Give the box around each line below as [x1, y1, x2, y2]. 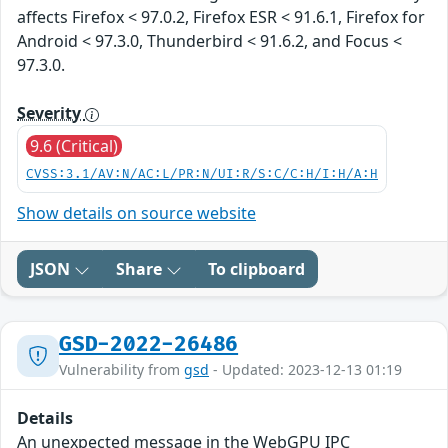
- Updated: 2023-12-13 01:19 [209, 360, 402, 380]
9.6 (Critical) [30, 135, 118, 158]
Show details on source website [17, 202, 256, 225]
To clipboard [208, 258, 305, 281]
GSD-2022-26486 [59, 332, 239, 358]
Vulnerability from [59, 360, 184, 380]
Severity [17, 102, 85, 125]
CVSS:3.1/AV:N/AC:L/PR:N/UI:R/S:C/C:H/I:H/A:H [26, 167, 378, 183]
